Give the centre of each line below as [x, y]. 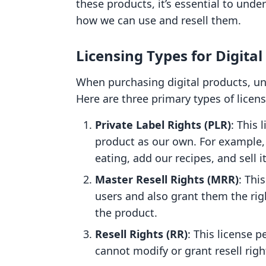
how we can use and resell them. [159, 20]
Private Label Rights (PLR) [163, 125]
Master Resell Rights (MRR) [167, 179]
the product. [126, 213]
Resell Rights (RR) [141, 234]
